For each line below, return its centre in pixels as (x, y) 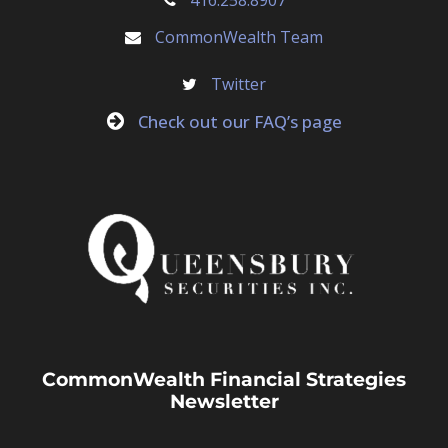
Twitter (238, 83)
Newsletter (224, 401)
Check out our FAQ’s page (239, 121)
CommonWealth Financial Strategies (224, 379)
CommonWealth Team (239, 36)
